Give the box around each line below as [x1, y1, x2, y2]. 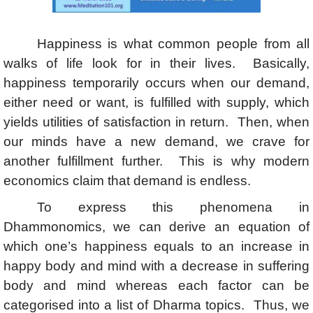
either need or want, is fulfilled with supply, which [3, 94, 310, 110]
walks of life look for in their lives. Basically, [3, 55, 310, 71]
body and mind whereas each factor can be [3, 277, 310, 293]
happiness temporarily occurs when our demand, [3, 75, 310, 90]
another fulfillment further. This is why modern [3, 153, 310, 168]
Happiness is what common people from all [36, 36, 310, 51]
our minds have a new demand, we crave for [3, 133, 310, 149]
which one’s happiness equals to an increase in [3, 238, 310, 254]
